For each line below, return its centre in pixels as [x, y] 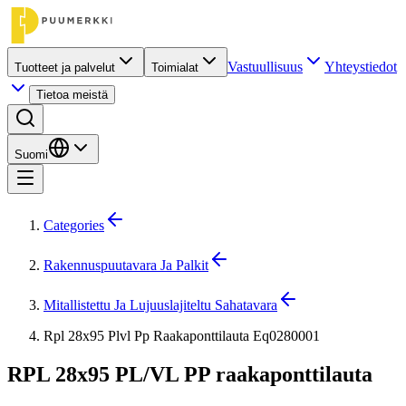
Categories [74, 225]
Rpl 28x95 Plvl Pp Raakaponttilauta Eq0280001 [182, 336]
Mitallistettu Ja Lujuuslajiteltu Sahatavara [160, 305]
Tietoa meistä [72, 95]
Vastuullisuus [265, 67]
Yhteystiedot [361, 67]
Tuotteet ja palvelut [65, 68]
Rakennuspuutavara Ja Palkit [126, 265]
